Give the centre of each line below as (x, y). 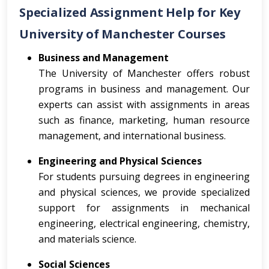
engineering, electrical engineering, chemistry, (144, 223)
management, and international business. (132, 136)
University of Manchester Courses (122, 34)
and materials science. (87, 239)
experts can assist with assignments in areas (144, 104)
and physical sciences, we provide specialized (144, 192)
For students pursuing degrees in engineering (144, 177)
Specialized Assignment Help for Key (130, 12)
